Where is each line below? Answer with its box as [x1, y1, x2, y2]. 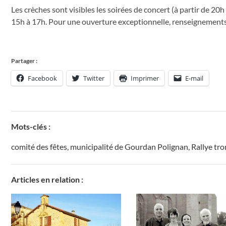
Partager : [11, 57, 37, 65]
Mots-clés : [11, 122, 50, 132]
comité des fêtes [11, 142, 67, 152]
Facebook [28, 74, 57, 83]
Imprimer [131, 74, 159, 83]
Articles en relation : [11, 175, 83, 185]
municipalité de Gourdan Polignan [70, 142, 188, 152]
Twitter [83, 74, 104, 83]
